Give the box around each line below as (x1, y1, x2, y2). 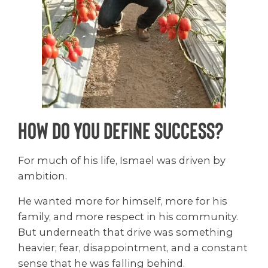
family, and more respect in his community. (18, 211, 238, 223)
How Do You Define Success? (18, 116, 224, 144)
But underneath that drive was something (18, 226, 233, 239)
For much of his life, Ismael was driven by (18, 154, 226, 166)
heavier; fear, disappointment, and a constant (18, 242, 248, 254)
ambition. (18, 169, 67, 182)
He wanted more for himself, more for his (18, 195, 227, 208)
